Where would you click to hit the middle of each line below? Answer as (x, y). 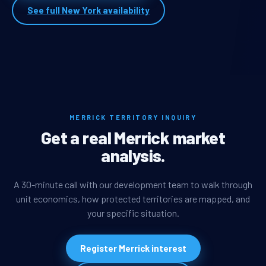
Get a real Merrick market (133, 138)
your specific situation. (133, 213)
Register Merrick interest (133, 248)
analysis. (133, 156)
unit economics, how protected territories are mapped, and (133, 198)
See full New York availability (88, 10)
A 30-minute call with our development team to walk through (133, 184)
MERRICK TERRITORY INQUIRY (133, 118)
